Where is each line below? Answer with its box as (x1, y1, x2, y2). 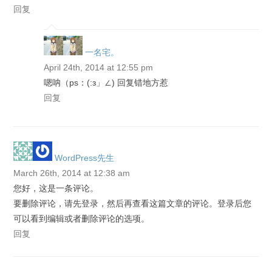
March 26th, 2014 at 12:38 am (13, 168, 131, 178)
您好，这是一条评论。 (13, 183, 99, 193)
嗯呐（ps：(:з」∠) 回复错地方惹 (44, 78, 169, 87)
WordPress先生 (55, 153, 115, 163)
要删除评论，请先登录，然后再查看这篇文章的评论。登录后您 (13, 199, 252, 208)
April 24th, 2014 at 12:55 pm (44, 63, 154, 72)
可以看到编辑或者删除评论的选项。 (13, 214, 150, 223)
